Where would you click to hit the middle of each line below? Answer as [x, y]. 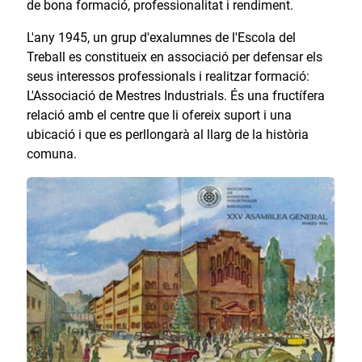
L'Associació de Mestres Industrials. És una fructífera [175, 95]
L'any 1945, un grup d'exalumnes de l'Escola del [161, 37]
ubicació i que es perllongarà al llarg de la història [167, 134]
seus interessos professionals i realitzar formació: [168, 76]
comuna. [51, 154]
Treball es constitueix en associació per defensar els [174, 57]
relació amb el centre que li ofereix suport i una [159, 115]
